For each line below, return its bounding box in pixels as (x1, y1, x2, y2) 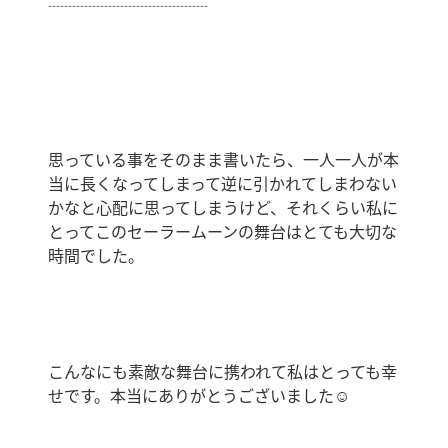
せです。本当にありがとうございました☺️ (48, 385, 350, 408)
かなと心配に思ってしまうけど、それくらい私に (48, 197, 398, 220)
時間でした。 (48, 245, 144, 268)
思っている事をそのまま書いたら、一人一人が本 (48, 149, 399, 172)
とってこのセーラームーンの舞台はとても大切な (48, 221, 397, 244)
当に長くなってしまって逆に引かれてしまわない (48, 173, 397, 196)
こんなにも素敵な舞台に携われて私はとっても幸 (48, 361, 397, 384)
